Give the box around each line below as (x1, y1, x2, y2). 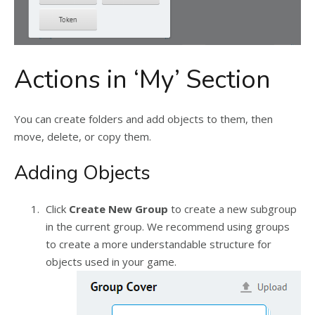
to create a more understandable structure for (46, 236, 271, 251)
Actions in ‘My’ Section (14, 62, 271, 97)
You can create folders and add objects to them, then (14, 111, 273, 126)
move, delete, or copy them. (14, 129, 151, 143)
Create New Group (69, 201, 171, 216)
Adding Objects (14, 159, 150, 186)
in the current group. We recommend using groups (46, 219, 290, 233)
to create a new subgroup (171, 201, 297, 216)
